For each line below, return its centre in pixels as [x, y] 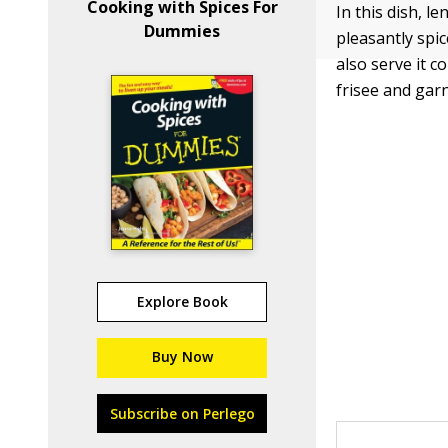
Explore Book [182, 301]
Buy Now [182, 356]
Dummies [182, 31]
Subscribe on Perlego [182, 413]
